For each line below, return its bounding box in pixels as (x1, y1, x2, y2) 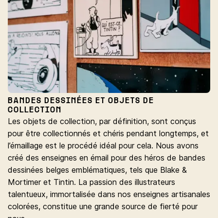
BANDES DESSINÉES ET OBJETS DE (8, 98, 154, 105)
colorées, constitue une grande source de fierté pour (8, 201, 198, 212)
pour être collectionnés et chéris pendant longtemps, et (8, 128, 209, 139)
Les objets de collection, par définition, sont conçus (8, 116, 196, 127)
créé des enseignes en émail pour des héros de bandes (8, 153, 205, 163)
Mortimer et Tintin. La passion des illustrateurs (8, 177, 175, 187)
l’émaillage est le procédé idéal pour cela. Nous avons (8, 141, 199, 151)
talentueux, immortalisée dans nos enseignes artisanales (8, 189, 210, 200)
